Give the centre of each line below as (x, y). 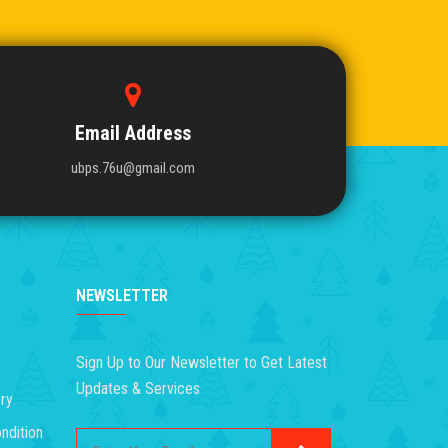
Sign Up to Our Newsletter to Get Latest (201, 362)
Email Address (133, 132)
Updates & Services (138, 388)
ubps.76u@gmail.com (133, 167)
